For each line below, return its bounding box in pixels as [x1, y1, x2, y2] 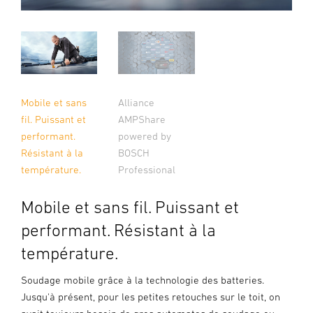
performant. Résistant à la [21, 220, 216, 240]
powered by [118, 130, 172, 143]
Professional [118, 163, 176, 176]
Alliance [118, 96, 155, 109]
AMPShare [118, 113, 166, 126]
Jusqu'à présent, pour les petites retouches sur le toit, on [21, 291, 280, 303]
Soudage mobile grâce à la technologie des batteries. [21, 274, 264, 286]
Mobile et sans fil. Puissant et [21, 197, 239, 217]
